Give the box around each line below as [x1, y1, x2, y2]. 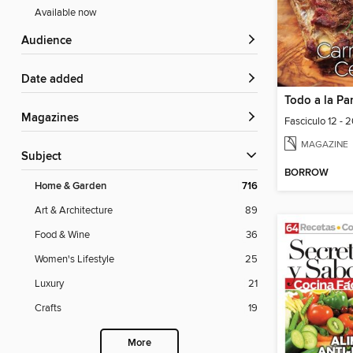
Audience [29, 34, 72, 49]
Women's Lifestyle [35, 253, 114, 266]
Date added [30, 72, 84, 87]
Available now [35, 6, 97, 20]
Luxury [35, 277, 64, 291]
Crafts [35, 302, 61, 315]
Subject [28, 150, 61, 165]
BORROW [284, 166, 329, 180]
